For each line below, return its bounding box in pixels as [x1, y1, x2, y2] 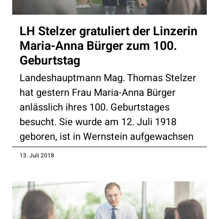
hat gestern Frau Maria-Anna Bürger [20, 85, 175, 100]
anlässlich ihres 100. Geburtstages [20, 100, 170, 114]
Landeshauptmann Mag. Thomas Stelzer [20, 70, 196, 85]
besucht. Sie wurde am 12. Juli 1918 [20, 114, 176, 129]
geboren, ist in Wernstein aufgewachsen [20, 129, 194, 144]
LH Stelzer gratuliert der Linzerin [20, 22, 197, 41]
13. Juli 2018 [20, 151, 54, 160]
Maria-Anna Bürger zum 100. [20, 37, 177, 55]
